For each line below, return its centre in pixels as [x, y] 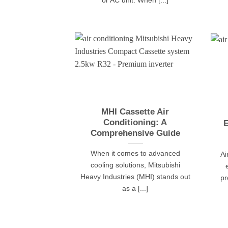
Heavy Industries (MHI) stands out [135, 177]
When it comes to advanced [135, 153]
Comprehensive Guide [135, 133]
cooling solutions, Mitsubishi [135, 165]
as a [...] [135, 189]
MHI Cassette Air [135, 112]
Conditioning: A [135, 123]
